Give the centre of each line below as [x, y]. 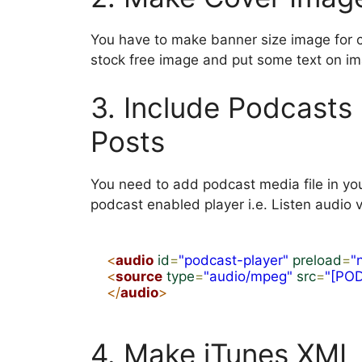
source [139, 276]
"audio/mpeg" [248, 276]
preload [317, 260]
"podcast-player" [234, 260]
